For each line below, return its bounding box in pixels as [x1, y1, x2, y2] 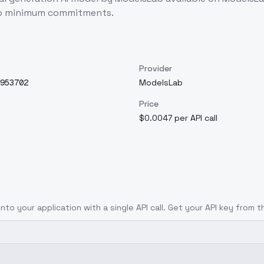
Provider [139, 63, 172, 74]
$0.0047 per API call [139, 113, 217, 123]
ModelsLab [139, 77, 183, 88]
